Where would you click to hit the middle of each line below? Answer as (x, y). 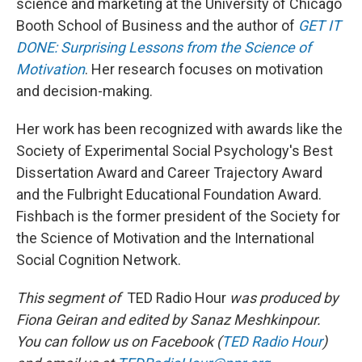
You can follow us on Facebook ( (119, 341)
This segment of (72, 298)
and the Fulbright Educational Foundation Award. (169, 194)
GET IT (320, 25)
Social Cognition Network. (99, 260)
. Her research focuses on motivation (204, 69)
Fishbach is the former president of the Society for (178, 216)
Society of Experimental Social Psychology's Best (175, 151)
